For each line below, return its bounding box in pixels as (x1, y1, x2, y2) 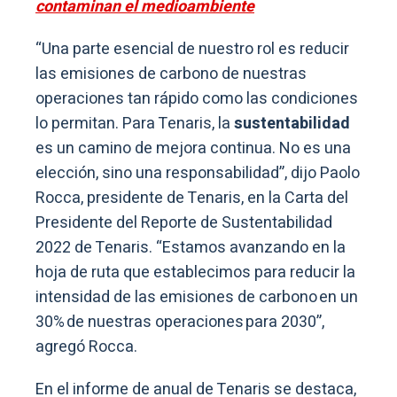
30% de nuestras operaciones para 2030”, (35, 309, 324, 334)
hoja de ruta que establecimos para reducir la (35, 260, 355, 284)
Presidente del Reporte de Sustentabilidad (35, 210, 332, 235)
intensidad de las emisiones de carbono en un (35, 284, 358, 309)
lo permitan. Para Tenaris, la (35, 111, 234, 136)
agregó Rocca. (35, 334, 137, 359)
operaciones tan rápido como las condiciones (35, 86, 358, 111)
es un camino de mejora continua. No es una (35, 136, 351, 160)
